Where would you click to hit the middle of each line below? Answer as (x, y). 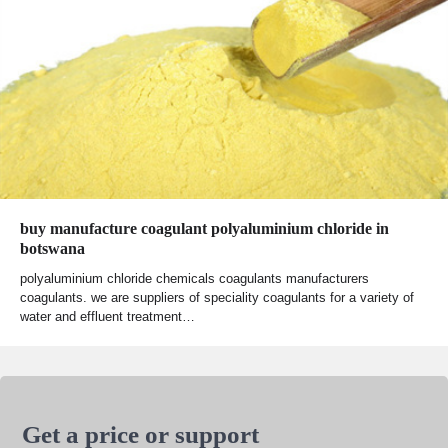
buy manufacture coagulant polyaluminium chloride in (204, 229)
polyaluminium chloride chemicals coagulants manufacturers (194, 279)
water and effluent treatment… (107, 317)
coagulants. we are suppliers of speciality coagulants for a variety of (217, 298)
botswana (52, 249)
